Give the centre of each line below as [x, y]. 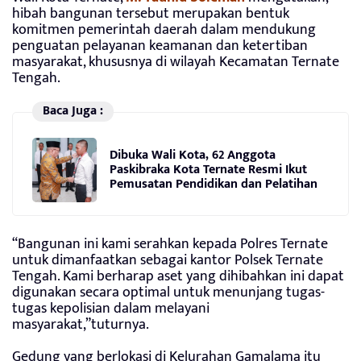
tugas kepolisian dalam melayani [111, 309]
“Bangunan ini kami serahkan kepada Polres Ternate [170, 245]
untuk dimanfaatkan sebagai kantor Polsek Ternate [168, 261]
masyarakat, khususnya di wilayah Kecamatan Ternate [176, 62]
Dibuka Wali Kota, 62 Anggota [193, 155]
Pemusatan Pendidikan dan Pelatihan [214, 184]
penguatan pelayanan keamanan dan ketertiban [160, 46]
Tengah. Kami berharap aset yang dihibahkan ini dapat [178, 277]
